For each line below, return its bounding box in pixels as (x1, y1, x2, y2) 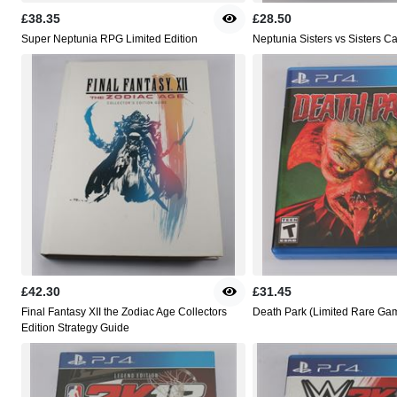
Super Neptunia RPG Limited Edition (21, 33, 198, 46)
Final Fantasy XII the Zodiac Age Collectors (21, 306, 227, 319)
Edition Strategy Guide (21, 322, 129, 335)
